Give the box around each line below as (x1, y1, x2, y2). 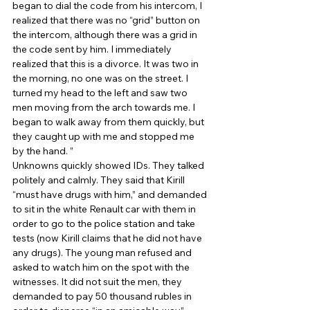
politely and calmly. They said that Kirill (12, 173, 187, 186)
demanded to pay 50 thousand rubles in (12, 289, 194, 302)
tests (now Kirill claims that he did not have (12, 231, 204, 244)
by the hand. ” (12, 144, 75, 157)
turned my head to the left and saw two (12, 86, 190, 99)
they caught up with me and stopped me (12, 129, 197, 143)
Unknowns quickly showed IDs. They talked (12, 158, 206, 172)
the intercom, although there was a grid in (12, 28, 199, 41)
